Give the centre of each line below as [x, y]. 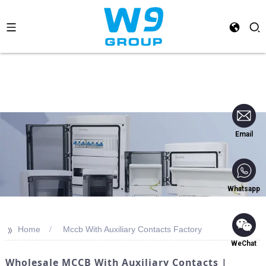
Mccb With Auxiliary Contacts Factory [132, 229]
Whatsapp [244, 189]
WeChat [244, 243]
